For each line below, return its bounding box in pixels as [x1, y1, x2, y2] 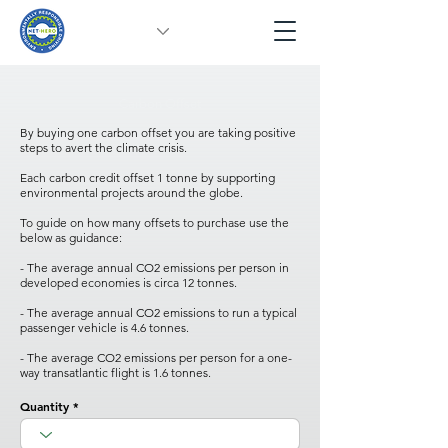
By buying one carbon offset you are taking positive [20, 125, 296, 140]
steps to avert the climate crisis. [20, 140, 190, 155]
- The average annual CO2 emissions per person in [20, 260, 289, 275]
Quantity [20, 398, 69, 414]
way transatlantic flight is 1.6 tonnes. [20, 365, 211, 380]
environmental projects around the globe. [20, 185, 243, 200]
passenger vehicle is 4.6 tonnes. [20, 320, 189, 335]
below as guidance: [20, 230, 122, 245]
